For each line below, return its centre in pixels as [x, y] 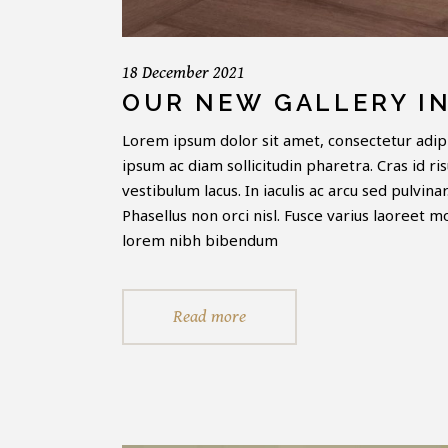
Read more [209, 317]
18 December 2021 [183, 73]
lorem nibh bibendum [200, 240]
